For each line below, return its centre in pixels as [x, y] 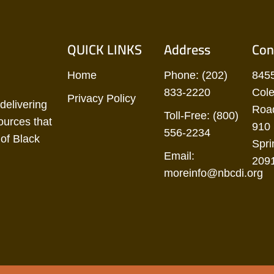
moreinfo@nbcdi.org [213, 173]
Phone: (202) [195, 75]
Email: [179, 156]
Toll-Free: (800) [201, 115]
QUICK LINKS [105, 49]
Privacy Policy [102, 98]
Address [187, 49]
